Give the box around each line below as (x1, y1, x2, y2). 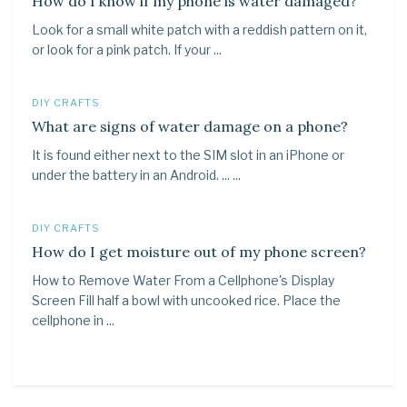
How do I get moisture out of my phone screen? (32, 243, 366, 261)
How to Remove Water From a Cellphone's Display (32, 273, 334, 288)
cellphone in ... (32, 313, 114, 328)
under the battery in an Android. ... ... (32, 167, 241, 183)
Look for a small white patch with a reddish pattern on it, (32, 22, 367, 37)
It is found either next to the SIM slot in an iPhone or (32, 147, 344, 163)
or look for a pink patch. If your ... (32, 42, 222, 57)
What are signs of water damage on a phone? (32, 117, 348, 135)
